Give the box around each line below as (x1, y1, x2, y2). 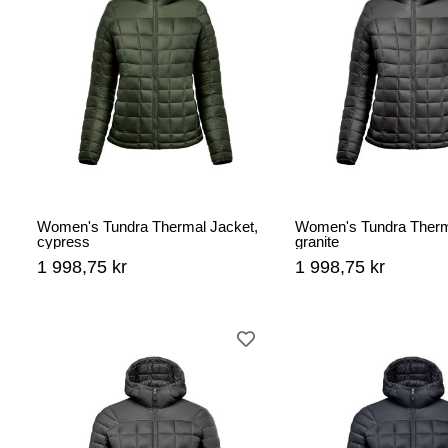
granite (295, 233, 339, 251)
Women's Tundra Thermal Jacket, (37, 218, 258, 236)
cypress (37, 233, 90, 251)
